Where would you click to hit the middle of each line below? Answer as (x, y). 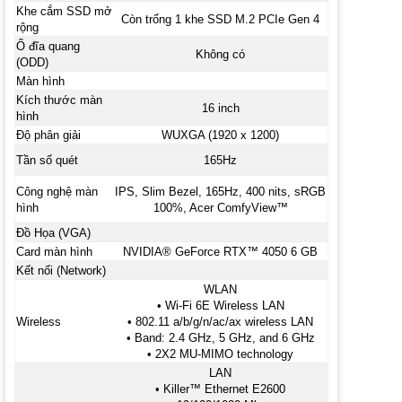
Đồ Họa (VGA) (53, 232)
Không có (221, 54)
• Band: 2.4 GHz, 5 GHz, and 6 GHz (220, 337)
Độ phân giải (48, 135)
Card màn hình (54, 251)
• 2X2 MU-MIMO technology (221, 354)
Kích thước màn (59, 100)
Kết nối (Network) (61, 270)
